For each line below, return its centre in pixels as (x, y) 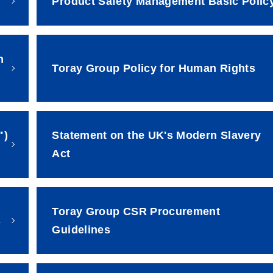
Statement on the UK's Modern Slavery (157, 135)
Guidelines (81, 229)
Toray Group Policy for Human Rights (154, 68)
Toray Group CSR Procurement (136, 211)
